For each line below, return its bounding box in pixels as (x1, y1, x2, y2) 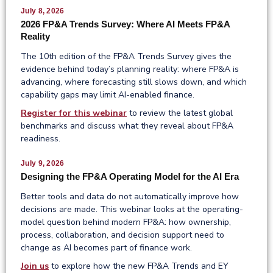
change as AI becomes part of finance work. (21, 241, 192, 253)
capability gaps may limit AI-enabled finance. (21, 88, 194, 101)
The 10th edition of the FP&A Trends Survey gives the (21, 50, 232, 62)
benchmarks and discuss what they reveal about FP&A (21, 119, 233, 132)
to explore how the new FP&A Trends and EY (49, 260, 229, 272)
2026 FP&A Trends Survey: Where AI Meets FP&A (21, 18, 230, 29)
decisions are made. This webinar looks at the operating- (21, 203, 243, 215)
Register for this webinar (21, 107, 127, 119)
